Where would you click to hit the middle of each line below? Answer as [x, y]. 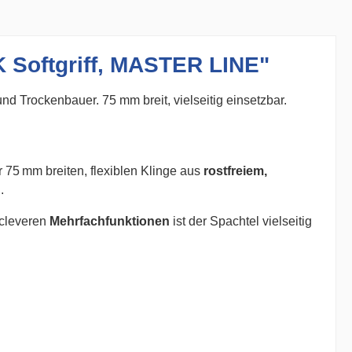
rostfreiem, [235, 171]
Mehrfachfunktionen [110, 221]
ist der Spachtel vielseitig [241, 221]
